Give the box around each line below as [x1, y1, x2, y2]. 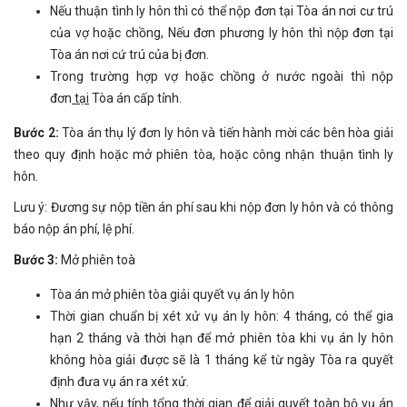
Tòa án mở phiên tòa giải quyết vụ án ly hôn [50, 286, 294, 302]
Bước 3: [14, 252, 61, 267]
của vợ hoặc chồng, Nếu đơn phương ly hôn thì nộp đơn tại [50, 25, 393, 40]
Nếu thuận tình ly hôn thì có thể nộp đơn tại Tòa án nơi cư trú [50, 3, 393, 18]
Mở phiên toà [61, 252, 135, 267]
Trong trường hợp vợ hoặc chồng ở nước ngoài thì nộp [50, 68, 393, 84]
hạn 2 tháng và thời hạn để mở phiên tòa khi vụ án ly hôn [50, 330, 393, 345]
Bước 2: [14, 124, 63, 140]
